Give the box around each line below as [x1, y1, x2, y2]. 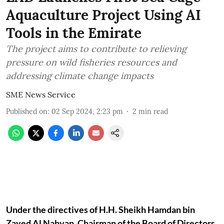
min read [138, 107, 168, 116]
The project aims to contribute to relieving [6, 43, 186, 54]
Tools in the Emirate [6, 24, 141, 42]
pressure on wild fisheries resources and [6, 56, 177, 68]
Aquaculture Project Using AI [6, 6, 201, 24]
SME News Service [6, 89, 75, 99]
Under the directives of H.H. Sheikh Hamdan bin [6, 204, 195, 215]
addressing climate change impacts [6, 70, 153, 81]
